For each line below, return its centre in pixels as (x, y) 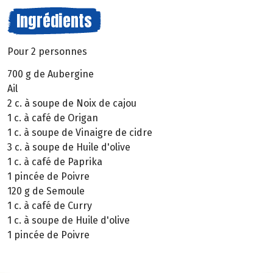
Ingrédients (54, 21)
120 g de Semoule (46, 191)
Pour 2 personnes (47, 51)
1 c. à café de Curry (50, 205)
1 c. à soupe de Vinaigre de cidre (80, 132)
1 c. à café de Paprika (55, 161)
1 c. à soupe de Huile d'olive (69, 220)
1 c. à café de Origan (53, 118)
